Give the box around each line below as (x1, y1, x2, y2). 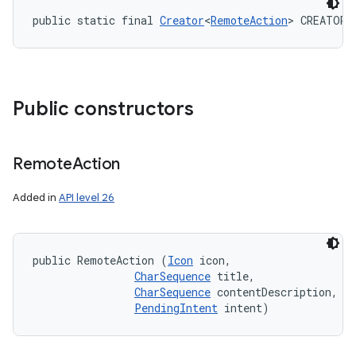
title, (211, 269, 261, 284)
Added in (13, 191, 59, 204)
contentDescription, (211, 284, 344, 300)
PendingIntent (134, 300, 218, 315)
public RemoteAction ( (33, 253, 168, 268)
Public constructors (13, 97, 194, 121)
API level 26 (59, 191, 114, 204)
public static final (33, 13, 160, 28)
